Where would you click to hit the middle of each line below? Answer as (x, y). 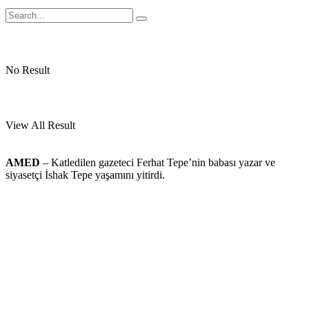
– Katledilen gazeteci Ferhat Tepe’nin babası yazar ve (158, 162)
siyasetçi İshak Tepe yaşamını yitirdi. (85, 175)
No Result (28, 70)
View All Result (40, 126)
